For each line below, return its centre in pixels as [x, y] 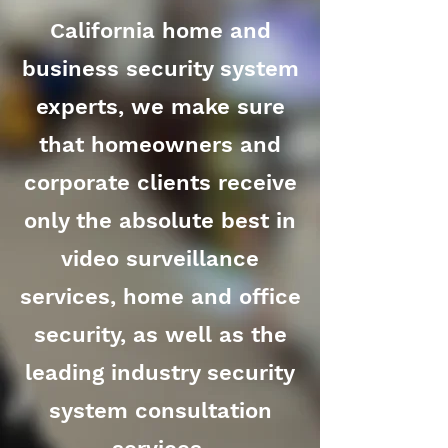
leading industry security [160, 372]
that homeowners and [160, 144]
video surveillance [160, 258]
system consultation [160, 410]
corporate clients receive [160, 182]
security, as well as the [160, 334]
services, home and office [160, 296]
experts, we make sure [160, 106]
